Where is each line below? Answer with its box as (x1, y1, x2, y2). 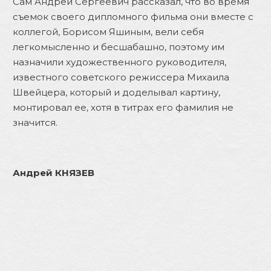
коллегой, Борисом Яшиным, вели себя (13, 25, 204, 38)
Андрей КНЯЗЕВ (13, 166, 94, 178)
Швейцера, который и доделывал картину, (13, 86, 220, 98)
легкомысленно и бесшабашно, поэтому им (13, 41, 224, 53)
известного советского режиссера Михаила (13, 71, 229, 83)
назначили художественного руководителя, (13, 56, 226, 68)
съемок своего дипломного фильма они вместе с (13, 10, 253, 22)
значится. (13, 116, 57, 128)
